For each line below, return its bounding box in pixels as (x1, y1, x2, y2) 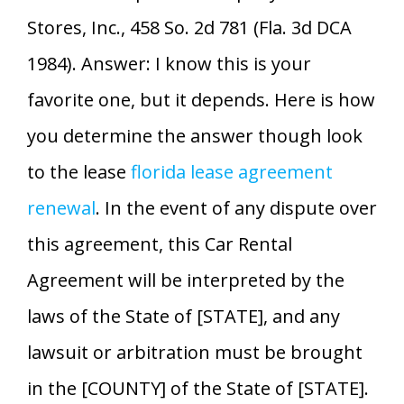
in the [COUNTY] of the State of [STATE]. (27, 375, 369, 400)
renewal (27, 195, 96, 220)
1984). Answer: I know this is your (27, 50, 311, 76)
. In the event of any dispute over (96, 195, 377, 220)
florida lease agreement (131, 159, 333, 184)
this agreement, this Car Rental (27, 231, 292, 256)
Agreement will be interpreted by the (27, 267, 344, 292)
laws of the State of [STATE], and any (27, 303, 340, 328)
